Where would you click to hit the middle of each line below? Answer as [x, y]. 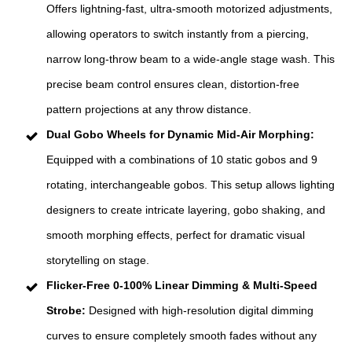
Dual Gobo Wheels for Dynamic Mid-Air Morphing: [180, 135]
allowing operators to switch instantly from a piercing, [178, 34]
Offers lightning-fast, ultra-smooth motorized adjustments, [189, 9]
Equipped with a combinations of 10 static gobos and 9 [182, 160]
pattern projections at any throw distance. [149, 110]
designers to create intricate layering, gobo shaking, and [186, 210]
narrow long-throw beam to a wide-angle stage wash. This [191, 59]
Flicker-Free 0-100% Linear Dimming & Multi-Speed [182, 286]
